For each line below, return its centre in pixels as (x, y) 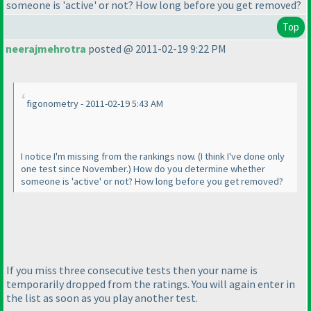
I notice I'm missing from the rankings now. (109, 157)
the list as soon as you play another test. (102, 297)
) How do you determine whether (197, 169)
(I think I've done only (241, 157)
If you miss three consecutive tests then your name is (132, 270)
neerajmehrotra (46, 49)
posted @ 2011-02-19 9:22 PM (156, 49)
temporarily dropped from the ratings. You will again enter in (151, 284)
